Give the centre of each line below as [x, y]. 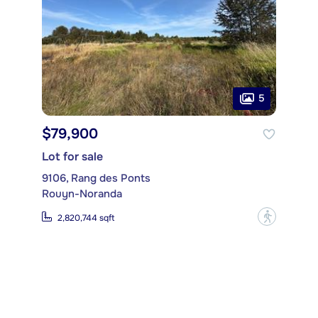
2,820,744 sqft [86, 218]
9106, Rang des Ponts [96, 179]
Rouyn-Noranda [82, 194]
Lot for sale [72, 157]
